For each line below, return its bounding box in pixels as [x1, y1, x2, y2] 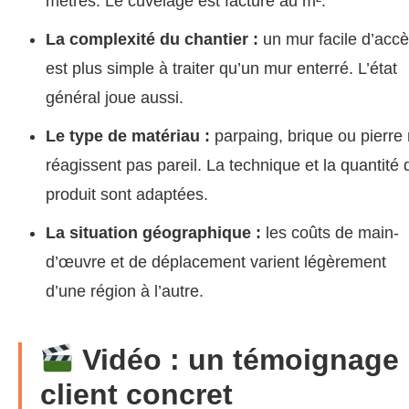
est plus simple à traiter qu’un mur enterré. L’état [46, 58, 397, 78]
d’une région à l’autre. [46, 281, 204, 300]
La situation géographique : [46, 223, 261, 242]
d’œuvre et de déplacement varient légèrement [46, 252, 386, 271]
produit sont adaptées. [46, 184, 208, 204]
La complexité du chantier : [46, 29, 258, 48]
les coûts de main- [261, 223, 399, 242]
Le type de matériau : [46, 126, 210, 145]
